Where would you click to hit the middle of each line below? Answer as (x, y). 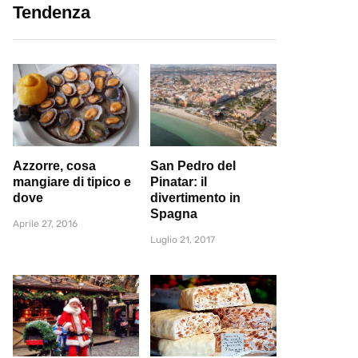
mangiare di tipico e (72, 181)
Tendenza (52, 12)
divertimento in (195, 197)
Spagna (174, 213)
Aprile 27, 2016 (45, 223)
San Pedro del (193, 165)
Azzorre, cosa (54, 165)
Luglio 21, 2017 (183, 239)
